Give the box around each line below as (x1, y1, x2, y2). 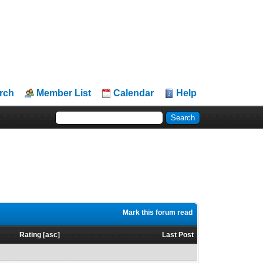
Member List (36, 88, 92, 98)
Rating (19, 231, 41, 239)
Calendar (113, 88, 154, 98)
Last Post (162, 231, 194, 239)
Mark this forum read (123, 208, 193, 217)
